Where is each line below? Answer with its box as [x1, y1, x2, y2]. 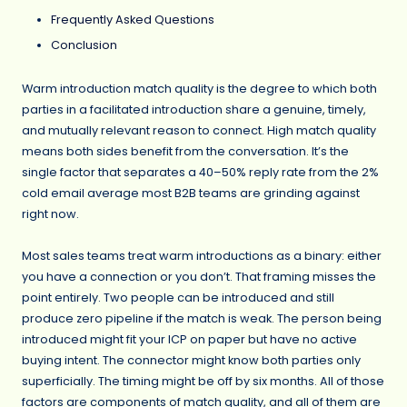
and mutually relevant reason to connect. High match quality [22, 123, 376, 139]
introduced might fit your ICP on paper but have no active [22, 332, 357, 348]
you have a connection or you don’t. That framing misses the [22, 269, 376, 285]
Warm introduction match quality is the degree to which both [22, 81, 377, 97]
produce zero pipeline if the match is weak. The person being [22, 311, 382, 327]
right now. [22, 206, 79, 223]
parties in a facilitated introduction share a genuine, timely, [22, 102, 366, 118]
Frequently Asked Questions [51, 11, 214, 27]
